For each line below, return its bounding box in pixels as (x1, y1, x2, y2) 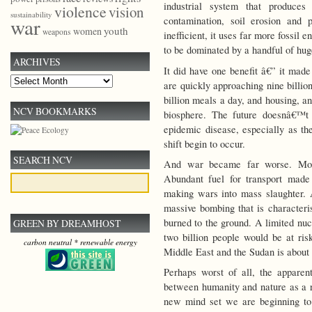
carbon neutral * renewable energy (23, 237, 137, 248)
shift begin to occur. (164, 136, 245, 150)
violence (54, 1, 107, 22)
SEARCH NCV (13, 153, 72, 167)
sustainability (10, 9, 52, 20)
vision (109, 2, 143, 22)
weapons (42, 26, 71, 38)
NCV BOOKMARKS (13, 104, 97, 118)
